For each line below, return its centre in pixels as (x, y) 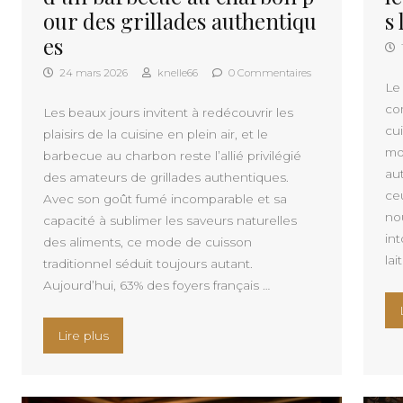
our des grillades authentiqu (180, 21)
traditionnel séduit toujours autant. (148, 264)
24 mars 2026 (92, 73)
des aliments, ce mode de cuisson (148, 242)
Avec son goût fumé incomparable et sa (165, 199)
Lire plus (83, 336)
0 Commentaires (269, 73)
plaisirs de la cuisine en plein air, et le (156, 134)
